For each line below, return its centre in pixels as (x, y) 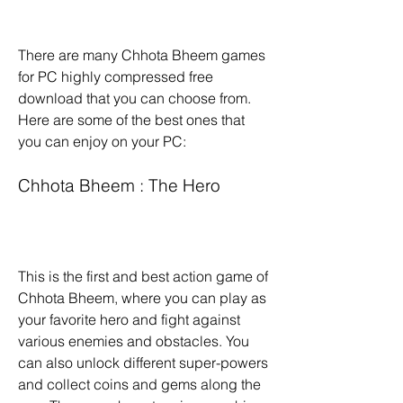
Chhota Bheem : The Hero (119, 186)
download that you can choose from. (134, 98)
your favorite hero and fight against (129, 319)
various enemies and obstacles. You (134, 341)
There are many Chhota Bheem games (142, 55)
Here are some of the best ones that (131, 120)
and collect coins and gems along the (139, 384)
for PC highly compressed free (116, 76)
